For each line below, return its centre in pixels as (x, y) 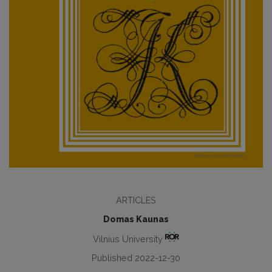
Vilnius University (129, 239)
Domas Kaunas (136, 219)
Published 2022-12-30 (136, 258)
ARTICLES (136, 200)
